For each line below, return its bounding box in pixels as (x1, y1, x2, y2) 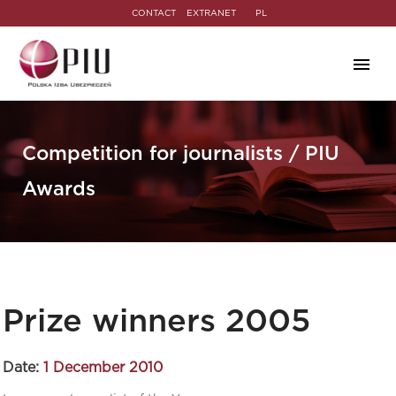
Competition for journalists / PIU (22, 144, 339, 164)
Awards (22, 179, 95, 199)
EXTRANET (187, 8, 236, 18)
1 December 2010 (43, 361, 163, 375)
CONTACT (132, 8, 176, 18)
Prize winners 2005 (3, 306, 310, 338)
